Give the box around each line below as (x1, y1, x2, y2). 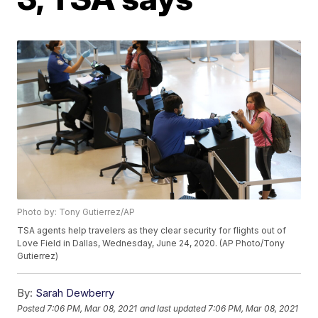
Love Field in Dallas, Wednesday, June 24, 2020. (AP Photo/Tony (17, 238, 285, 249)
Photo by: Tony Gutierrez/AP (17, 207, 136, 218)
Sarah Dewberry (35, 286, 115, 300)
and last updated (140, 302, 207, 314)
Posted (17, 302, 48, 314)
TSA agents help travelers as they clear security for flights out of (17, 225, 287, 236)
